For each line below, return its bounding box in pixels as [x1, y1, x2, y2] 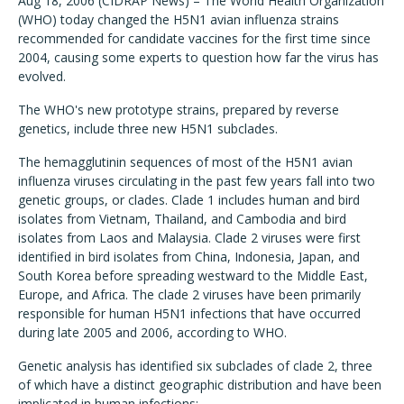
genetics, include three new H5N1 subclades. [18, 120, 278, 137]
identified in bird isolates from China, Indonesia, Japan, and [18, 248, 360, 265]
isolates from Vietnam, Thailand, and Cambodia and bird [18, 210, 346, 227]
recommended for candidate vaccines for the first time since [18, 30, 371, 47]
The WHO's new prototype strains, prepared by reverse [18, 101, 339, 118]
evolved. [18, 68, 66, 85]
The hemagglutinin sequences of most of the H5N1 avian [18, 153, 353, 170]
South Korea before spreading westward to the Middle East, [18, 267, 368, 284]
